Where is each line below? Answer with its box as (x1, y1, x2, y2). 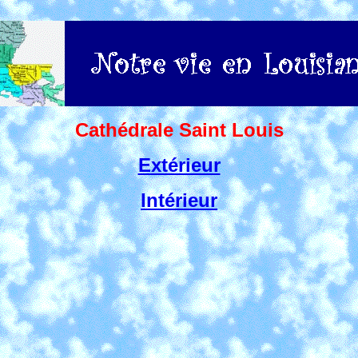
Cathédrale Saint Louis (74, 119, 284, 141)
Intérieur (141, 189, 217, 211)
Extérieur (137, 154, 221, 176)
